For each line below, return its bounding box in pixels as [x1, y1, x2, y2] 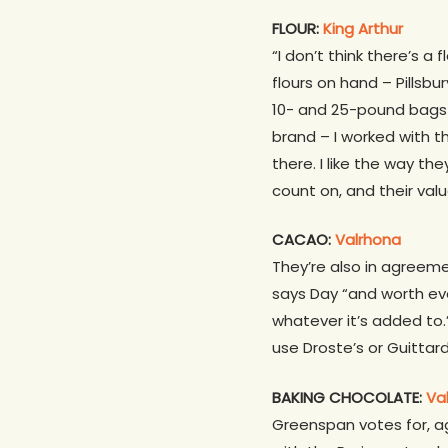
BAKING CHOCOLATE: [272, 386, 426, 408]
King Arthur [323, 17, 403, 39]
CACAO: [272, 229, 335, 251]
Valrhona [335, 229, 401, 251]
